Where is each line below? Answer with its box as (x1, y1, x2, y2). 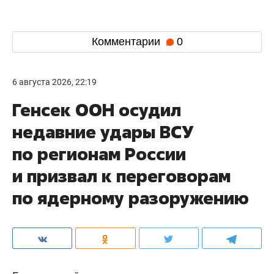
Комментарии (91, 35, 163, 48)
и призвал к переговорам (12, 164, 231, 187)
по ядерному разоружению (12, 186, 249, 209)
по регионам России (12, 142, 186, 165)
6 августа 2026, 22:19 (12, 76, 97, 87)
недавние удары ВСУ (12, 120, 193, 143)
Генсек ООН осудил (12, 98, 181, 121)
